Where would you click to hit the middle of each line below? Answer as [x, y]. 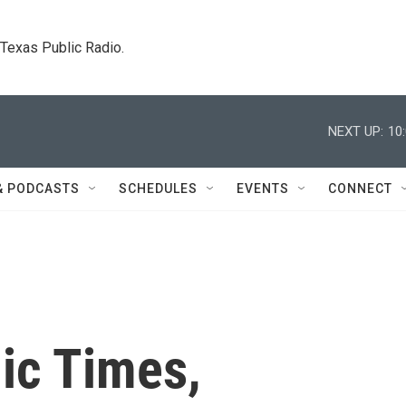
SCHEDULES [158, 188]
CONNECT [360, 188]
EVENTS [263, 188]
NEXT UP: [356, 131]
